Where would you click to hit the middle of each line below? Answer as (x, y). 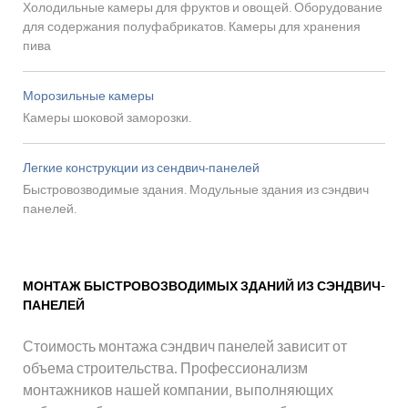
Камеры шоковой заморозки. (107, 119)
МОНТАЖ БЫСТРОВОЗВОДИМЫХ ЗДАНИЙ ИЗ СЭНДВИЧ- (204, 286)
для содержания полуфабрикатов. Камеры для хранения (192, 28)
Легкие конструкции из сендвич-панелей (141, 168)
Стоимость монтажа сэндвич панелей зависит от (185, 347)
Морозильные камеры (88, 97)
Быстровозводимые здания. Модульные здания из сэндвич (196, 191)
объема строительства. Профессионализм (165, 369)
